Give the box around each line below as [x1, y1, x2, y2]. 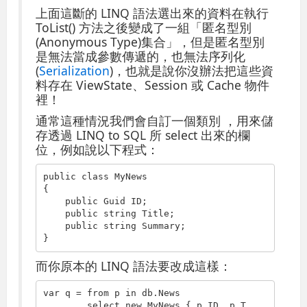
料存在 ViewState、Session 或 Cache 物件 [36, 76, 270, 93]
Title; [136, 208, 175, 219]
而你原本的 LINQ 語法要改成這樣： [36, 257, 232, 274]
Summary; [136, 221, 186, 232]
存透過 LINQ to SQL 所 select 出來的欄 [36, 126, 251, 143]
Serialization [39, 62, 110, 79]
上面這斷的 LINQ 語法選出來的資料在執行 [36, 4, 269, 21]
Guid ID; [97, 196, 147, 207]
